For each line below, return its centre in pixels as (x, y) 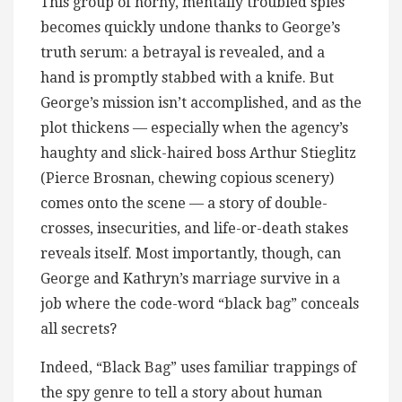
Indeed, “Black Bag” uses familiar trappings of (198, 367)
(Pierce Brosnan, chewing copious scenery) (187, 178)
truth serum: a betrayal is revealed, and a (183, 52)
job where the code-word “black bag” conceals (200, 303)
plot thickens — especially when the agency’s (194, 127)
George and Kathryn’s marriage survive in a (190, 278)
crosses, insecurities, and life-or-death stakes (194, 228)
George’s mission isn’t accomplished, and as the (201, 102)
